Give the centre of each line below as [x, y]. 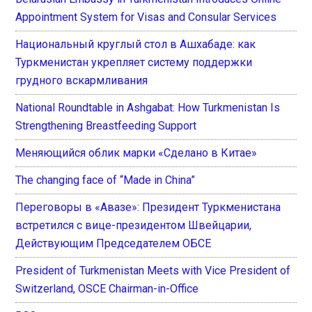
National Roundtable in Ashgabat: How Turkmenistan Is [148, 107]
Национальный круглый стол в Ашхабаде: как [136, 44]
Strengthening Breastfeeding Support [106, 125]
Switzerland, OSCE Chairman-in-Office [107, 288]
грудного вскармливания [82, 80]
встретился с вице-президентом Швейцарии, [134, 225]
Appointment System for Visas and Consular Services [146, 17]
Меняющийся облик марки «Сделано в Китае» [136, 153]
